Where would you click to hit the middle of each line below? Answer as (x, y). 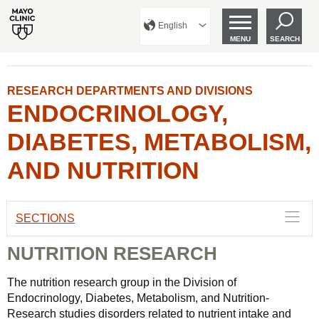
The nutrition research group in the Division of (122, 282)
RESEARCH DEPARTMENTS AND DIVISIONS (130, 91)
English (173, 26)
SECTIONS (45, 218)
